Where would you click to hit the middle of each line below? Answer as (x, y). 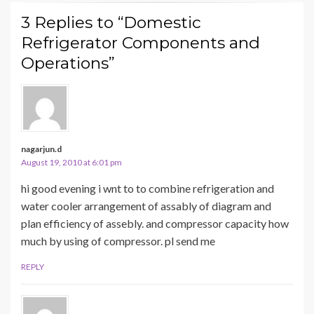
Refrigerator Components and (141, 43)
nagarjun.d (41, 149)
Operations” (68, 63)
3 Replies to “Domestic (111, 23)
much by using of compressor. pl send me (118, 241)
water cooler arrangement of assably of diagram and (146, 206)
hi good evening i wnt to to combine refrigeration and (148, 189)
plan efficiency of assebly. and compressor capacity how (155, 224)
